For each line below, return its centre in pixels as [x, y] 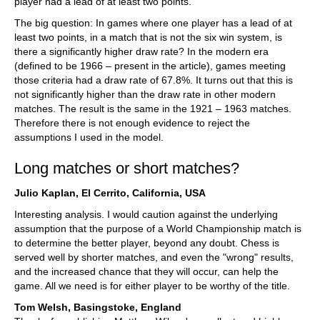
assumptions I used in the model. [89, 137]
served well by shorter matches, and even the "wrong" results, [154, 257]
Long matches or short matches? [127, 169]
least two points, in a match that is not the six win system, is [148, 37]
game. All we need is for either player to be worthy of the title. [152, 286]
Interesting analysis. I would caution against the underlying [146, 215]
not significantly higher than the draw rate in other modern [145, 95]
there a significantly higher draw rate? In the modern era [141, 52]
